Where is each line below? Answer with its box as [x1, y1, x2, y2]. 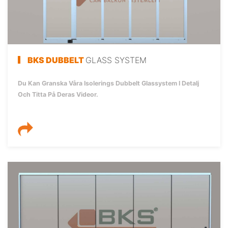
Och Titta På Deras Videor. [18, 90, 98, 98]
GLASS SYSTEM [85, 54, 147, 65]
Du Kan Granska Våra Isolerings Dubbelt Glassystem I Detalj [18, 79, 199, 87]
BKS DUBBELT [27, 54, 85, 65]
